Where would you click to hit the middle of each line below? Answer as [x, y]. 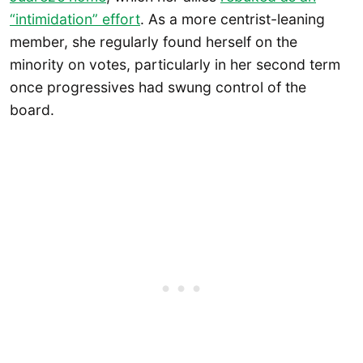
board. [32, 109]
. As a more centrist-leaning [233, 19]
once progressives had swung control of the [158, 87]
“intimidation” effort [75, 19]
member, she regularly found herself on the [154, 41]
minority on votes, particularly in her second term [175, 64]
